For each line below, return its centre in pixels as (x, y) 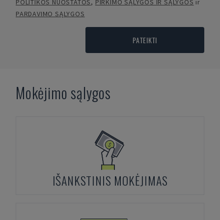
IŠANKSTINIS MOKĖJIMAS (110, 180)
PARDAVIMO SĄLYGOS (50, 14)
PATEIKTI (145, 40)
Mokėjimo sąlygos (63, 93)
